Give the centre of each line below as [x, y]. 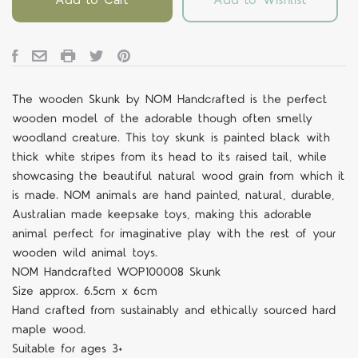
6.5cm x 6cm [121, 291]
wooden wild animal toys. [85, 253]
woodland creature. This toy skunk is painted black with [171, 137]
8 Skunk [199, 272]
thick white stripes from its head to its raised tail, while [169, 157]
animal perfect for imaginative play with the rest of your [174, 233]
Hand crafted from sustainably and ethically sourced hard [174, 310]
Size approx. [48, 291]
